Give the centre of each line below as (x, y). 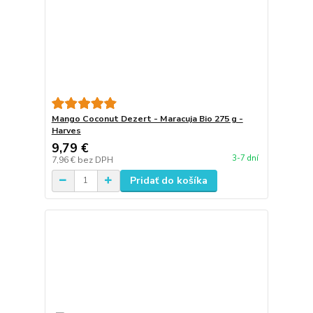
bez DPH (95, 160)
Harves (66, 130)
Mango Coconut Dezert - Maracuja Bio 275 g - (147, 118)
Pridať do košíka (168, 180)
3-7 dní (245, 158)
